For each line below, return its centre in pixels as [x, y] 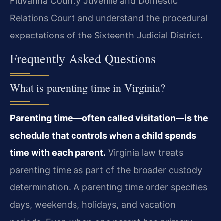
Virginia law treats [144, 153]
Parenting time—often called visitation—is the [109, 118]
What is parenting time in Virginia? [88, 88]
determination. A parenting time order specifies [109, 187]
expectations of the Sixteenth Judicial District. [106, 36]
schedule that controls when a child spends [103, 136]
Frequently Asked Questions [83, 58]
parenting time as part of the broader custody [106, 170]
